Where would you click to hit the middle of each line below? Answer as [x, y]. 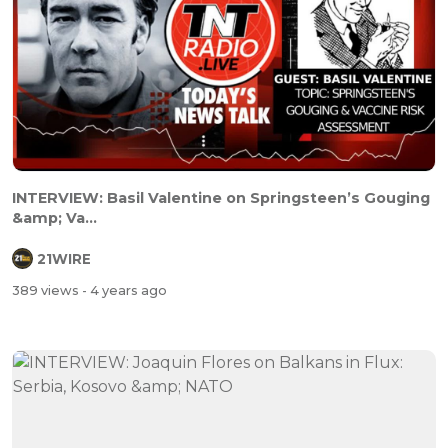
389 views [47, 290]
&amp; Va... [54, 217]
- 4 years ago [124, 290]
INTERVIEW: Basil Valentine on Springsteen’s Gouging [221, 197]
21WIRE [64, 258]
